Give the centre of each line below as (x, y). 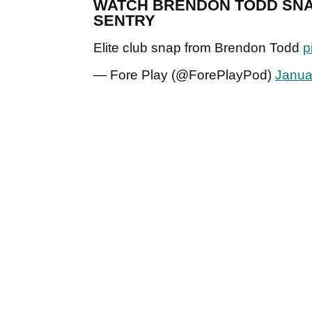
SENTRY (124, 21)
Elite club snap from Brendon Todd (198, 48)
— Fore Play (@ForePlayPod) (184, 75)
